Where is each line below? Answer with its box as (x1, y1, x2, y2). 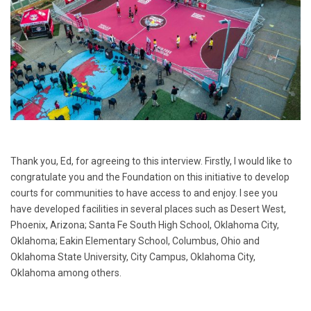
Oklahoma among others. (10, 267, 121, 278)
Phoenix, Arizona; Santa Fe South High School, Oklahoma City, (10, 219, 279, 230)
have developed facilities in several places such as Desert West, (10, 203, 286, 215)
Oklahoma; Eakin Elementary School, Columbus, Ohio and (10, 235, 260, 246)
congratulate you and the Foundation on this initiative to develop (10, 171, 289, 183)
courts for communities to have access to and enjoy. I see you (10, 187, 278, 199)
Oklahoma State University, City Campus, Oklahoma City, (10, 251, 255, 262)
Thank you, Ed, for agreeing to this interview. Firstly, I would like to (10, 155, 292, 167)
